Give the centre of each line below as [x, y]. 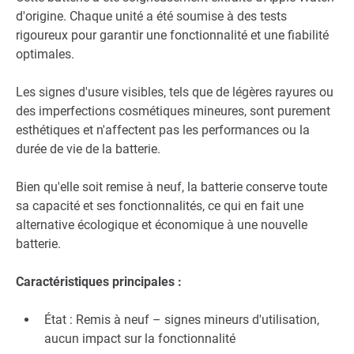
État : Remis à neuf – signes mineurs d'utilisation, [182, 320]
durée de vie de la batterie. [88, 149]
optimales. [45, 55]
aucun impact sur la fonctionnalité [140, 339]
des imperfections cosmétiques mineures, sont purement [173, 111]
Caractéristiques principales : [99, 282]
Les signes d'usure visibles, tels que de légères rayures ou [175, 92]
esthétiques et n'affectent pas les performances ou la [163, 130]
